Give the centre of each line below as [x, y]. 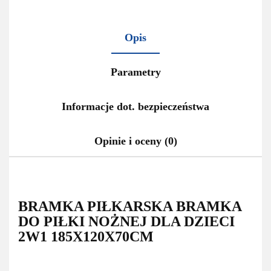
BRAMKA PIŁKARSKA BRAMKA [130, 206]
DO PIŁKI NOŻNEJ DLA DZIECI [126, 221]
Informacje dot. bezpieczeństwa [135, 106]
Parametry [135, 72]
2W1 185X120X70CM [86, 237]
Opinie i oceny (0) [135, 141]
